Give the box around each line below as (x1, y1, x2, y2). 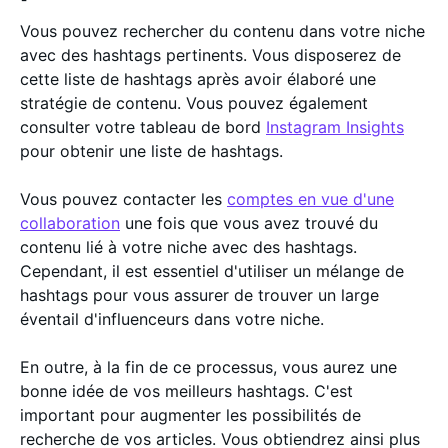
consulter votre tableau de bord (20, 117, 266, 137)
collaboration (20, 213, 120, 233)
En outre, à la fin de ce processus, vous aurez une (20, 357, 397, 377)
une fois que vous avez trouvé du (120, 213, 378, 233)
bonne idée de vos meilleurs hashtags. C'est (20, 381, 353, 401)
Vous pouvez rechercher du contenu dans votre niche (20, 21, 425, 41)
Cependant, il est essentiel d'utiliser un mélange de (20, 261, 404, 281)
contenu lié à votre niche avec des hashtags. (20, 237, 357, 257)
